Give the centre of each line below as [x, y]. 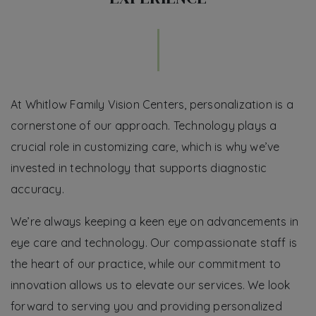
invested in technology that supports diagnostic [139, 168]
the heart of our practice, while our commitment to [146, 263]
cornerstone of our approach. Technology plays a [144, 125]
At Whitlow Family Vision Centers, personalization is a [152, 104]
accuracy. [37, 189]
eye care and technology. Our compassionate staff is [154, 242]
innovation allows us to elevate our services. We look [151, 285]
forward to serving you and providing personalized [146, 306]
